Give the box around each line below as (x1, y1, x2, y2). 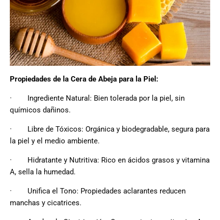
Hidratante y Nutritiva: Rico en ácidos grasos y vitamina (27, 155, 210, 165)
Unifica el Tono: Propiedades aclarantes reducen (27, 186, 186, 195)
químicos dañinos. (10, 105, 71, 114)
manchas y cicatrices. (10, 198, 82, 207)
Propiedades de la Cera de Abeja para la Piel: (10, 74, 158, 83)
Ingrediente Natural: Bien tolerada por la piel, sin (27, 93, 185, 103)
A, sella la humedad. (10, 167, 76, 176)
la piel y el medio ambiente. (10, 136, 100, 145)
